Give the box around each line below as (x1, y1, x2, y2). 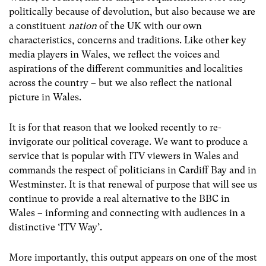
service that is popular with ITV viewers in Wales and (9, 150, 239, 162)
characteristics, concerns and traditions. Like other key (9, 34, 246, 46)
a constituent (9, 20, 68, 31)
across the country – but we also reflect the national (9, 77, 232, 88)
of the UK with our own (97, 20, 202, 31)
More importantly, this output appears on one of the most (9, 252, 257, 264)
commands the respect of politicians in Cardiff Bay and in (9, 164, 256, 176)
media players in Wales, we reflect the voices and (9, 48, 220, 60)
